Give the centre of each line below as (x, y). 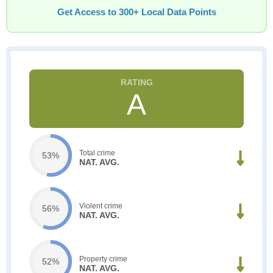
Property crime (103, 259)
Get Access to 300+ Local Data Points (136, 12)
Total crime (97, 153)
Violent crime (101, 206)
